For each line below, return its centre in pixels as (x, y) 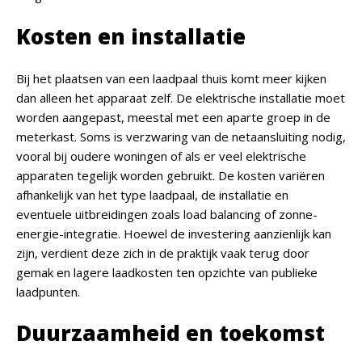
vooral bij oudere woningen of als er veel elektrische (161, 156)
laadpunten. (48, 292)
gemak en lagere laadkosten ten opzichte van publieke (167, 273)
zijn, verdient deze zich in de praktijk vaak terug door (163, 253)
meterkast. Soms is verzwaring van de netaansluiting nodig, (181, 137)
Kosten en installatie (131, 37)
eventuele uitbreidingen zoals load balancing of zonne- (167, 215)
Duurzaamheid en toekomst (170, 333)
